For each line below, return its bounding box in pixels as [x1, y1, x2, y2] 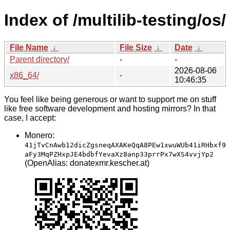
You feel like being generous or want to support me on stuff [4, 94, 216, 104]
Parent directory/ [10, 54, 69, 64]
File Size [120, 43, 152, 52]
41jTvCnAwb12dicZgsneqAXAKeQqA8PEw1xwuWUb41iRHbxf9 [25, 141, 226, 149]
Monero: [25, 130, 54, 140]
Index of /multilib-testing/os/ [4, 11, 226, 30]
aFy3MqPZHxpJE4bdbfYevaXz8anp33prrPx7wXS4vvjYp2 [25, 150, 214, 158]
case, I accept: [4, 113, 56, 122]
